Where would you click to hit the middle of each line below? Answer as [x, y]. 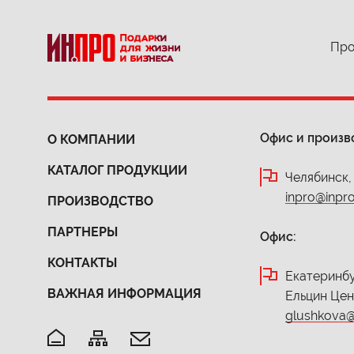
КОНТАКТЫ [82, 263]
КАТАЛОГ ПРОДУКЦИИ [117, 170]
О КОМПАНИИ [91, 139]
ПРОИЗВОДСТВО [100, 201]
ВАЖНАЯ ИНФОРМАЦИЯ [124, 294]
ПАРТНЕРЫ [83, 232]
